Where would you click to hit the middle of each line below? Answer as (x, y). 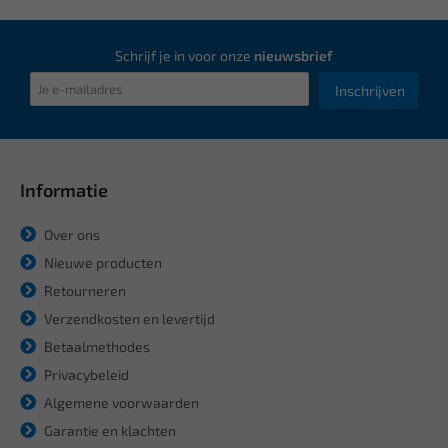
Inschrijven (370, 90)
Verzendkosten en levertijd (128, 318)
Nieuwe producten (101, 262)
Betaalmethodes (95, 346)
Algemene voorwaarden (120, 402)
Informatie (64, 189)
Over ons (70, 234)
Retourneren (83, 290)
